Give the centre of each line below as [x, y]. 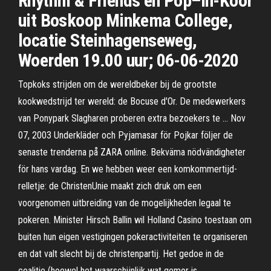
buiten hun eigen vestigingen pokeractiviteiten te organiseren [133, 237]
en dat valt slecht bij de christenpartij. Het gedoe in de [121, 254]
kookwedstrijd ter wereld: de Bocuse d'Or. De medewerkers [132, 101]
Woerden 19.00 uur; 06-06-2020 [129, 60]
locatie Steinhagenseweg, [108, 40]
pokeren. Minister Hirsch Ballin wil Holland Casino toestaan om [135, 220]
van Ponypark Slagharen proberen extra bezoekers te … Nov [132, 118]
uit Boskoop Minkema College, [126, 20]
